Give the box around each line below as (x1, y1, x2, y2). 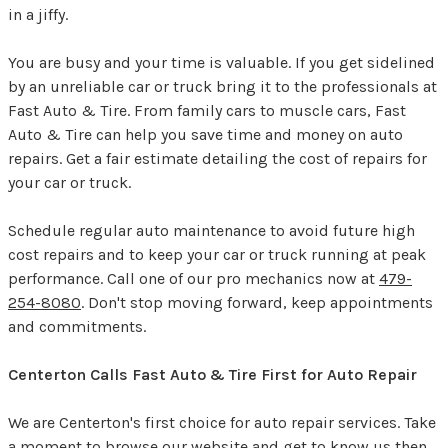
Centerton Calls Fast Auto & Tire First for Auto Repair (8, 365, 417, 385)
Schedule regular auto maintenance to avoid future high (8, 221, 415, 241)
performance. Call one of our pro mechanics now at (8, 269, 379, 289)
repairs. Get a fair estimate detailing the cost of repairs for (8, 149, 427, 169)
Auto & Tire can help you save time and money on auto (8, 125, 403, 145)
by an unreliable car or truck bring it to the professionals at (8, 77, 437, 97)
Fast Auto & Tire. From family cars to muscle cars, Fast (8, 101, 406, 121)
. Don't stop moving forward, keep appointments (81, 293, 433, 313)
